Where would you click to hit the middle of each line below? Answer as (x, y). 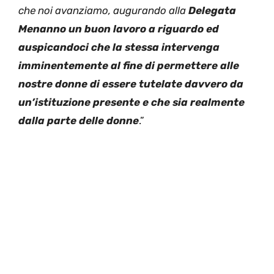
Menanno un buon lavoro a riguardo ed (119, 28)
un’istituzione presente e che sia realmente (131, 102)
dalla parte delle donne (79, 120)
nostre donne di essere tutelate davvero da (131, 83)
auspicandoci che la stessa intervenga (119, 47)
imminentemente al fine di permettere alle (129, 65)
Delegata (212, 10)
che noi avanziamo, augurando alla (103, 10)
